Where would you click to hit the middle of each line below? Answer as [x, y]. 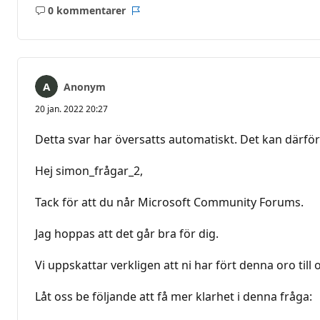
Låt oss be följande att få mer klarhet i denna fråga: [174, 296]
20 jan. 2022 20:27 [71, 109]
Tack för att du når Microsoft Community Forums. [169, 202]
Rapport [155, 17]
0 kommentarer [86, 11]
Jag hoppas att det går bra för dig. [127, 233]
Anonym [85, 86]
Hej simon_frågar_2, [89, 170]
